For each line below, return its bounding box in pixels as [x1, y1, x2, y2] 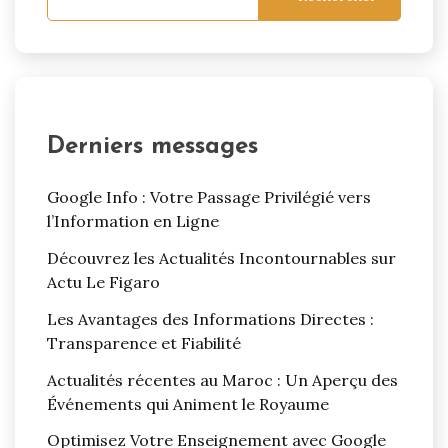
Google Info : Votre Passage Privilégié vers [47, 187, 371, 208]
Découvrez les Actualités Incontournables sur [47, 248, 396, 269]
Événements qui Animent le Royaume [47, 393, 329, 414]
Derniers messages [47, 135, 258, 160]
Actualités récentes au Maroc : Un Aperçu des [47, 369, 398, 390]
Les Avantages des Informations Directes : [47, 308, 374, 329]
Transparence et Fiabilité [47, 332, 241, 353]
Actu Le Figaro [47, 272, 160, 293]
